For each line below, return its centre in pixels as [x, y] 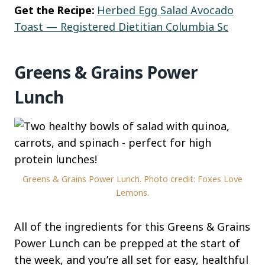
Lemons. [132, 192]
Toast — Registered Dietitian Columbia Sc [121, 27]
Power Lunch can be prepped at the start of [127, 243]
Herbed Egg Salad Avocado [165, 10]
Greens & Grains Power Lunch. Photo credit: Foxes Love [132, 179]
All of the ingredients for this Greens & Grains [132, 226]
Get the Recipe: [56, 10]
